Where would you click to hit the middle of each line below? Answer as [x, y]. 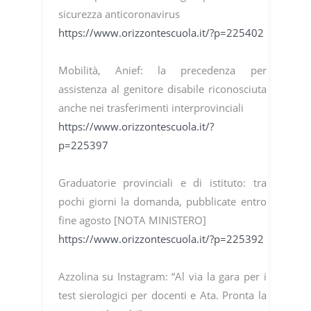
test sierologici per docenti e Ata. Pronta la [162, 295]
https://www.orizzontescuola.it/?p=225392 [161, 239]
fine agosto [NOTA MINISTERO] [132, 220]
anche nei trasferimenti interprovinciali [151, 108]
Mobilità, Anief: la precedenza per [162, 70]
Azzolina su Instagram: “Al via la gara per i [162, 277]
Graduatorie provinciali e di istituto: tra [162, 183]
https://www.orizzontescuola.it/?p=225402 [161, 33]
